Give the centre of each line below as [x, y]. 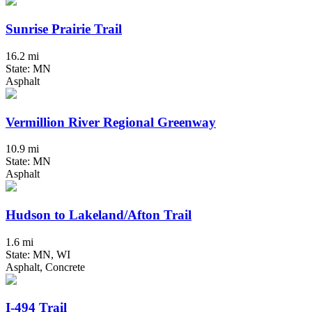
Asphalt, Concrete [45, 267]
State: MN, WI [38, 254]
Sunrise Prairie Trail [64, 29]
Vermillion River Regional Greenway [111, 122]
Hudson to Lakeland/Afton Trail [99, 215]
